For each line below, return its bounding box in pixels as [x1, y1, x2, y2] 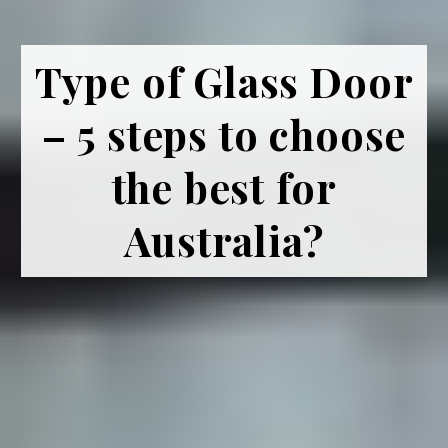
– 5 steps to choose [41, 106, 407, 161]
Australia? [124, 212, 324, 267]
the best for [111, 159, 337, 214]
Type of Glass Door [34, 53, 414, 108]
